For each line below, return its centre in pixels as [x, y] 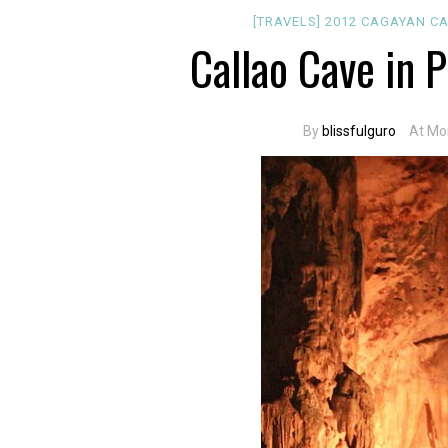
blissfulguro [359, 131]
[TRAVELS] [289, 21]
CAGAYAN [396, 21]
